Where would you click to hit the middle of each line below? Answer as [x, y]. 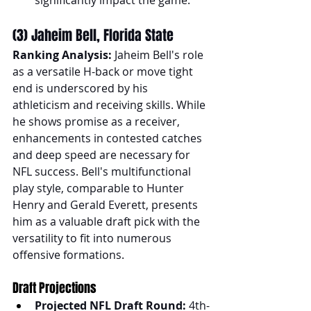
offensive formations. [68, 254]
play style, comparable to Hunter [100, 188]
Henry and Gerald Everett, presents [107, 204]
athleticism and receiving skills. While [110, 104]
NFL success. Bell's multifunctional [103, 171]
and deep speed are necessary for [103, 154]
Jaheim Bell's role [159, 54]
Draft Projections [54, 288]
